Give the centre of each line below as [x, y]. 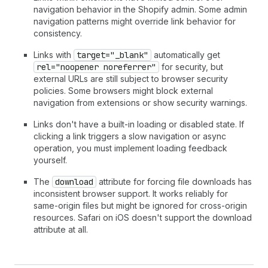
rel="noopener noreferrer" [96, 67]
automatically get [186, 55]
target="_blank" [112, 55]
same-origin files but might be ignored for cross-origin [140, 205]
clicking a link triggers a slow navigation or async [130, 136]
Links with [54, 55]
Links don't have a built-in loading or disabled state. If [139, 124]
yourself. [50, 160]
